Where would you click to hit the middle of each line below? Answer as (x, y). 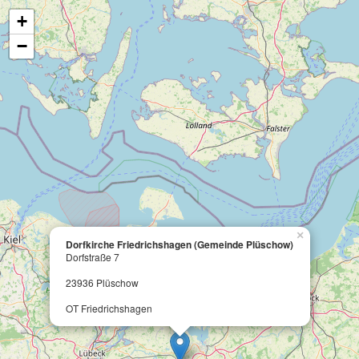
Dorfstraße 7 (93, 257)
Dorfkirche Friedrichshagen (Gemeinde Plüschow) (179, 244)
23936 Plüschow (102, 282)
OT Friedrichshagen (109, 308)
